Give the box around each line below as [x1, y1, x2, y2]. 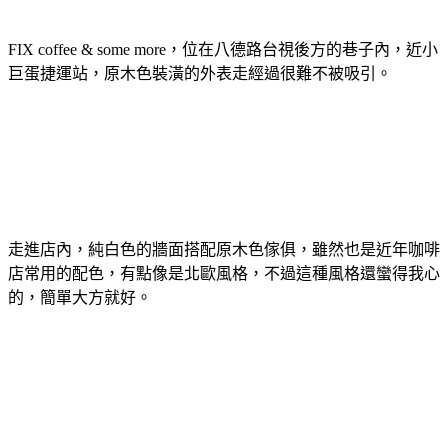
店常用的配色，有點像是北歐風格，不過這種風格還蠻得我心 [8, 264, 440, 282]
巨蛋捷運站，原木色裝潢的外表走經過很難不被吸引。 [8, 64, 392, 82]
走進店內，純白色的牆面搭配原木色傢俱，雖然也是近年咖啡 [8, 240, 440, 258]
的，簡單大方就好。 [8, 288, 152, 306]
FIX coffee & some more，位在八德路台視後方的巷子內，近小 [8, 40, 438, 58]
